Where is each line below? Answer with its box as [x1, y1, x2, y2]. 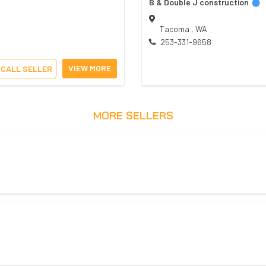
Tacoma [160, 24, 191, 34]
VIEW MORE [68, 63, 111, 74]
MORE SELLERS [93, 109, 173, 123]
